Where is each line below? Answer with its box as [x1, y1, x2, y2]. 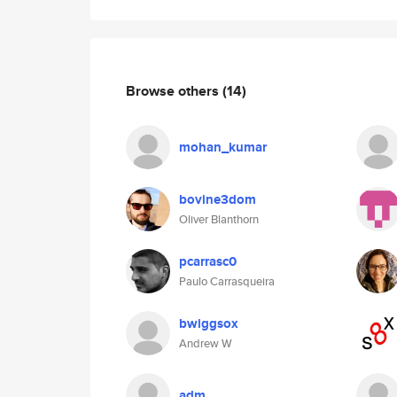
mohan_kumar [179, 137, 267, 157]
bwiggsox [179, 314, 238, 333]
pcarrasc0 [179, 252, 237, 271]
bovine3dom [179, 190, 256, 209]
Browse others [126, 80, 222, 101]
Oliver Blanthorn [179, 211, 259, 228]
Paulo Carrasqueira [179, 273, 275, 290]
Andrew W [179, 335, 232, 352]
